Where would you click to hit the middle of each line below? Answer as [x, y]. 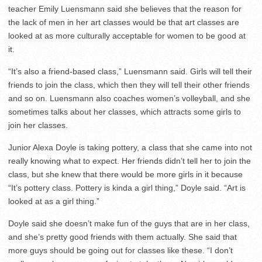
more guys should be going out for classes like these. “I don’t [120, 250]
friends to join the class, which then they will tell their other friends [129, 85]
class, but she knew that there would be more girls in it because [125, 174]
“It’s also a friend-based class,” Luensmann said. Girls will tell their [130, 71]
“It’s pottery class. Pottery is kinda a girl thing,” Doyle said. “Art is [127, 188]
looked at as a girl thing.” [54, 201]
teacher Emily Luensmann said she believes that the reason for [125, 9]
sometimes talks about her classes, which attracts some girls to [125, 112]
